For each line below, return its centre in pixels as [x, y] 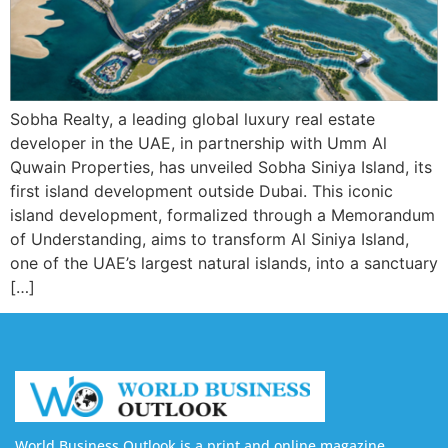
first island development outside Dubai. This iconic [201, 190]
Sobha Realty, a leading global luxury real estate [192, 118]
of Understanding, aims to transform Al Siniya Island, [209, 238]
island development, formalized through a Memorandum [222, 214]
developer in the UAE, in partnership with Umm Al [198, 142]
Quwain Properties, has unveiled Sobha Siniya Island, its [221, 166]
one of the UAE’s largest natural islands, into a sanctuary [224, 262]
